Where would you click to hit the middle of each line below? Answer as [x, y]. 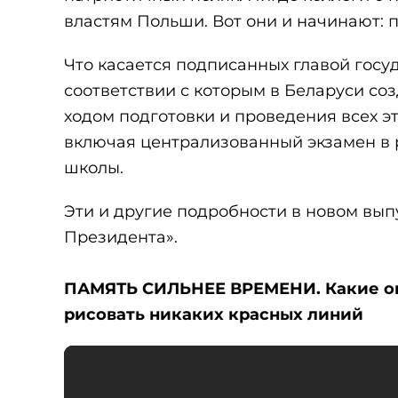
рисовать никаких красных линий [214, 314]
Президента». [121, 237]
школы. [94, 168]
